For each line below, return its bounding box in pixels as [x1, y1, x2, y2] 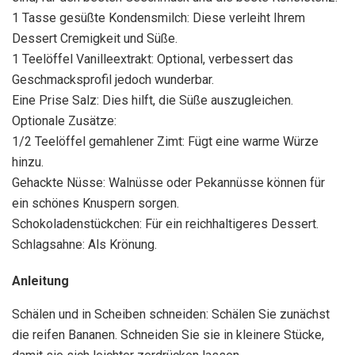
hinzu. [12, 155, 44, 170]
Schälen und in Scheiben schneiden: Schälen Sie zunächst [12, 307, 330, 323]
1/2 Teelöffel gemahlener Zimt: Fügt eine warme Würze [12, 134, 319, 150]
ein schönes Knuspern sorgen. [12, 196, 179, 212]
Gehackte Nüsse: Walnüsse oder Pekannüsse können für [12, 175, 325, 191]
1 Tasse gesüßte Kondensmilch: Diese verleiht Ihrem [12, 10, 305, 26]
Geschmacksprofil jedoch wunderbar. [12, 72, 214, 88]
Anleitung [12, 273, 69, 289]
